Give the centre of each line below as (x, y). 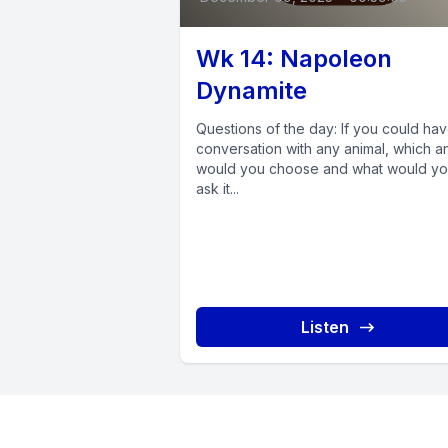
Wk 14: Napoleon (294, 59)
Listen (324, 327)
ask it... (217, 189)
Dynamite (251, 91)
